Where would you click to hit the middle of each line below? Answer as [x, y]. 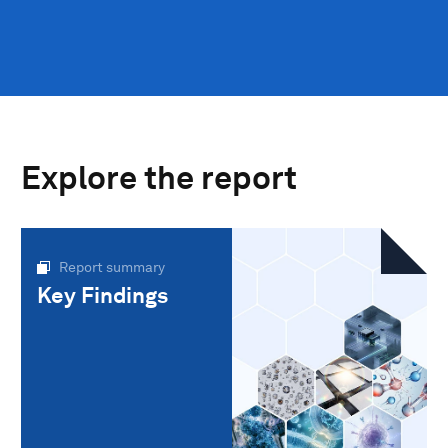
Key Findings [102, 295]
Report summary [112, 267]
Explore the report [159, 177]
